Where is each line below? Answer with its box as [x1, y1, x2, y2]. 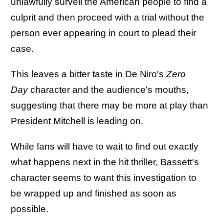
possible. [11, 204, 48, 215]
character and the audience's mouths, [28, 85, 189, 95]
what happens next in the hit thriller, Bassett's [11, 157, 199, 168]
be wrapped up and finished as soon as [11, 188, 176, 199]
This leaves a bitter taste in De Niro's [11, 69, 166, 80]
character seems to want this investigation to [11, 173, 197, 183]
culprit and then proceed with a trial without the [11, 12, 204, 23]
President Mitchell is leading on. [11, 116, 146, 127]
